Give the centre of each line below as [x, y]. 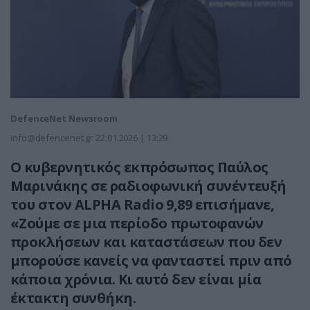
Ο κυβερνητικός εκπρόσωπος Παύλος [139, 167]
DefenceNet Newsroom [64, 119]
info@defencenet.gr [52, 138]
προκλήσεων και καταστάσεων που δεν [146, 242]
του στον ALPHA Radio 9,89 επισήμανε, [143, 205]
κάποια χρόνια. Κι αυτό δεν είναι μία [136, 280]
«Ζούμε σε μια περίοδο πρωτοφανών [137, 224]
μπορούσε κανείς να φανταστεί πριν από [151, 261]
